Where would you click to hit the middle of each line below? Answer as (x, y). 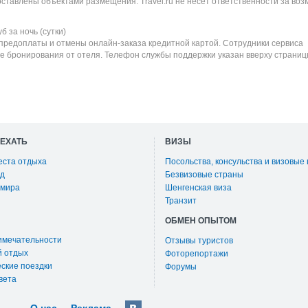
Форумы (181, 267)
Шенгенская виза (198, 188)
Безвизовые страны (204, 175)
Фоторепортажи (197, 254)
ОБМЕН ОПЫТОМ (201, 221)
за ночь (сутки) (36, 32)
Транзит (181, 201)
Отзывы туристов (199, 241)
